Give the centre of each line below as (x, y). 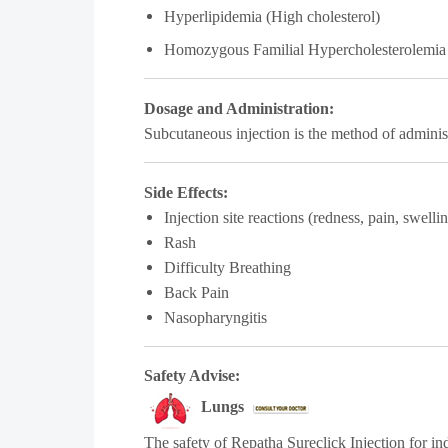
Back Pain (196, 292)
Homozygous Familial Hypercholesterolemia (305, 49)
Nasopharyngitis (215, 317)
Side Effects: (186, 192)
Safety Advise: (192, 375)
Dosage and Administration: (239, 108)
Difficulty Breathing (227, 267)
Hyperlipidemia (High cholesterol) (272, 16)
